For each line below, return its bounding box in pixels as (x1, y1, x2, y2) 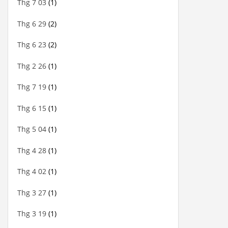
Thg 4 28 (17, 145, 46, 155)
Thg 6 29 (17, 18, 46, 28)
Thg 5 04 (17, 124, 46, 134)
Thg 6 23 (17, 40, 46, 50)
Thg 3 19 (17, 209, 46, 219)
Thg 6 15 (17, 103, 46, 113)
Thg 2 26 (17, 61, 46, 71)
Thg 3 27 (17, 187, 46, 197)
